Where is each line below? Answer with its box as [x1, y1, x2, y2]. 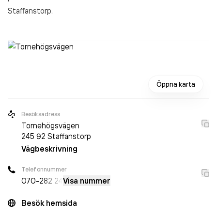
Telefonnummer [21, 166, 67, 173]
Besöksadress [21, 110, 61, 118]
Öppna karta [156, 80, 195, 89]
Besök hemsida [21, 198, 77, 208]
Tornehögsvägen [21, 121, 79, 130]
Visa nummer [63, 176, 110, 186]
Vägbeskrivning [21, 144, 77, 154]
